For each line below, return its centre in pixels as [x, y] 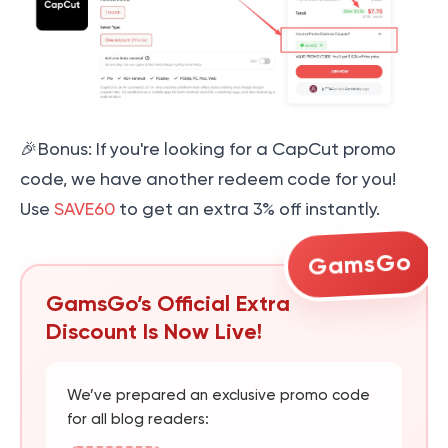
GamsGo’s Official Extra [168, 304]
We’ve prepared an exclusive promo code [218, 395]
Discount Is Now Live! [154, 332]
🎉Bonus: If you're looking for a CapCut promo [208, 149]
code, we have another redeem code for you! [208, 179]
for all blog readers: [138, 419]
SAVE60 [84, 209]
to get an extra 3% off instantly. [247, 209]
